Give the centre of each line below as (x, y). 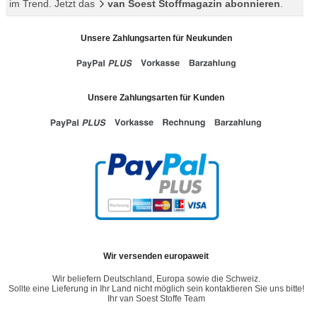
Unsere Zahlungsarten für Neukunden (156, 39)
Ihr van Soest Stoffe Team (156, 299)
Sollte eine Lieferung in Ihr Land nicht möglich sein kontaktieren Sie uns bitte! (156, 289)
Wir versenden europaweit (156, 257)
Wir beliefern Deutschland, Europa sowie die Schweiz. (156, 279)
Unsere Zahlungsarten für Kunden (156, 98)
